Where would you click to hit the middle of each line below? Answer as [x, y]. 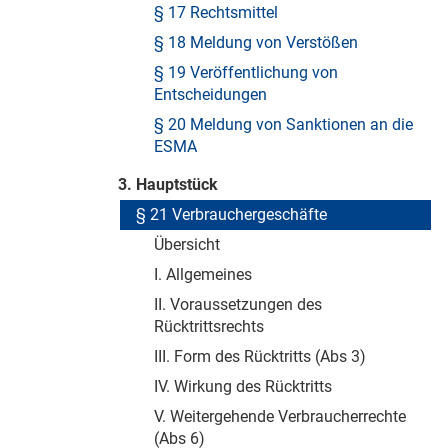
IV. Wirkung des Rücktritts [243, 386]
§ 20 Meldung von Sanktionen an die [283, 124]
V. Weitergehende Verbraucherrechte [280, 416]
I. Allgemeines [203, 274]
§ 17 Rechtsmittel [216, 12]
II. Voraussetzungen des [238, 304]
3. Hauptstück [168, 184]
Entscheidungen [210, 94]
